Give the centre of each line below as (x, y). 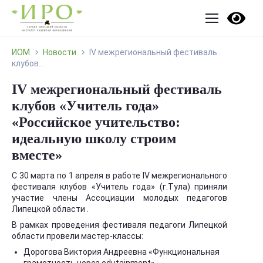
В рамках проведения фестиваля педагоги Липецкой (120, 225)
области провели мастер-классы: (77, 236)
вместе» (37, 155)
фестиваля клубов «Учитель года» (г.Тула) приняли (120, 187)
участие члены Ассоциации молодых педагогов (120, 198)
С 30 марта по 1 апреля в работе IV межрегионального (120, 176)
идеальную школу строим (94, 139)
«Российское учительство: (96, 122)
